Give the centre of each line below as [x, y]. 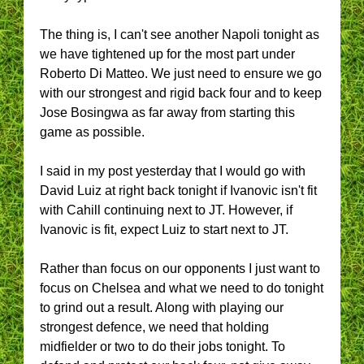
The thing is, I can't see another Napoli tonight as [180, 35]
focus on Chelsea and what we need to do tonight [182, 288]
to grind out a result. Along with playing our [162, 308]
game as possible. [92, 132]
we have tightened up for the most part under [167, 54]
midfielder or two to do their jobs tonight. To [162, 347]
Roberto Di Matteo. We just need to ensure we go [181, 74]
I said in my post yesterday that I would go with [173, 171]
